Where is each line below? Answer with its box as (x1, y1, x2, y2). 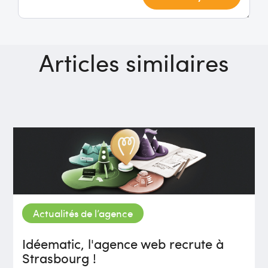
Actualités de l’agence (33, 205, 133, 220)
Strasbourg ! (22, 248, 97, 267)
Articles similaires (39, 45, 229, 78)
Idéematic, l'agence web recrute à (22, 234, 224, 252)
